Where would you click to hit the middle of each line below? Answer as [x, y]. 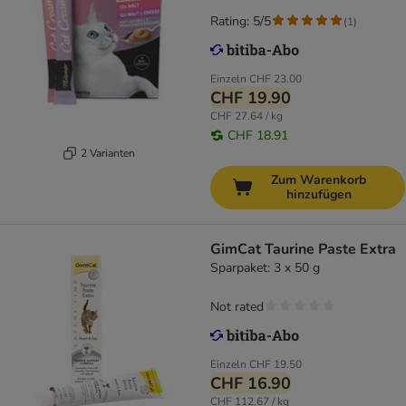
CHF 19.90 [251, 98]
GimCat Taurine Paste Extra [303, 250]
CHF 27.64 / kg [246, 116]
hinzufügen [319, 195]
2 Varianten [107, 153]
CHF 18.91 [258, 136]
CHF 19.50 [275, 365]
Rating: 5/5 [241, 22]
